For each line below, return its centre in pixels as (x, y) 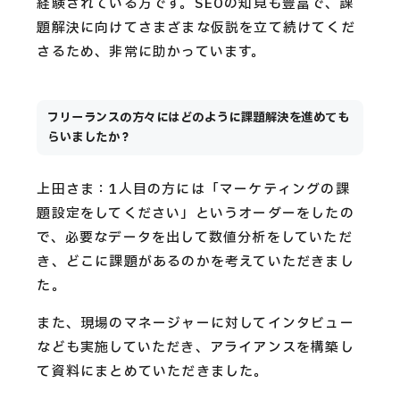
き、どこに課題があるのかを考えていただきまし (196, 262)
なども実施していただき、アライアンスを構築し (196, 347)
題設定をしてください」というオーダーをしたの (196, 213)
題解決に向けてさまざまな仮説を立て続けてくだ (196, 28)
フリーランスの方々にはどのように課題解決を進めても (199, 118)
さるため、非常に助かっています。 (151, 52)
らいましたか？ (90, 138)
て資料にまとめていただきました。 (153, 371)
